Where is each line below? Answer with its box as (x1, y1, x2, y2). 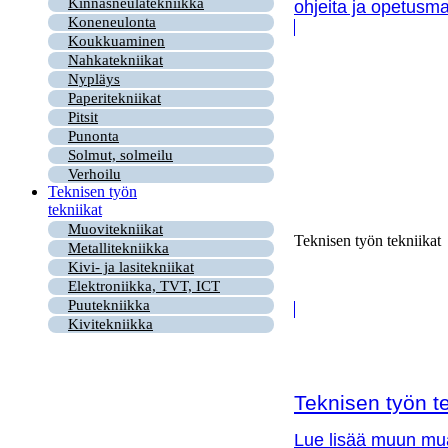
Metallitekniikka (68, 240, 169, 256)
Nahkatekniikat (68, 52, 163, 68)
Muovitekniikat (68, 221, 163, 237)
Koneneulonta (68, 14, 156, 30)
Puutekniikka (68, 297, 150, 313)
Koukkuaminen (68, 33, 165, 49)
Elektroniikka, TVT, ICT (68, 278, 220, 294)
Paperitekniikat (68, 90, 161, 106)
